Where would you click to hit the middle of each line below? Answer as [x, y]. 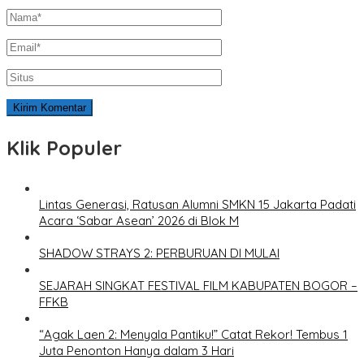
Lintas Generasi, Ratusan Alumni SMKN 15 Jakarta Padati [197, 205]
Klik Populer [64, 148]
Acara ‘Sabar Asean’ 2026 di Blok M [139, 221]
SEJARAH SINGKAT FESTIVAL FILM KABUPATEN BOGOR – [198, 286]
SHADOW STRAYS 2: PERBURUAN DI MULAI [159, 253]
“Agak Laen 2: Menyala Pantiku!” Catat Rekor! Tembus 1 [193, 335]
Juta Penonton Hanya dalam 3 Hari [136, 351]
